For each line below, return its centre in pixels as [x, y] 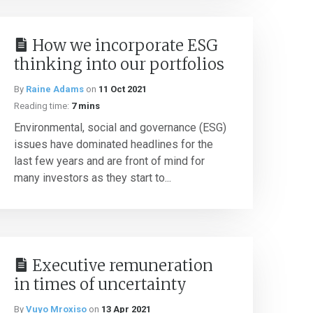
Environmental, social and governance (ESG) [120, 128]
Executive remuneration [123, 265]
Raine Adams [55, 89]
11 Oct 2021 [123, 89]
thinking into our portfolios [119, 64]
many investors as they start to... [93, 178]
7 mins [86, 106]
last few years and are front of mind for [109, 161]
